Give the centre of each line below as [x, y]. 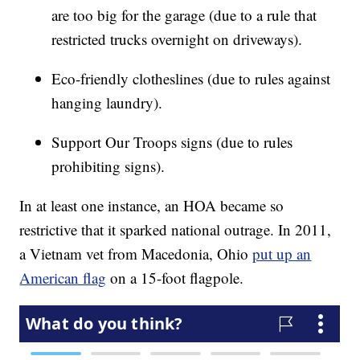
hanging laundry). [107, 103]
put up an [282, 254]
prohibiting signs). [108, 166]
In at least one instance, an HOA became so [152, 206]
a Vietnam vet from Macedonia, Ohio [136, 254]
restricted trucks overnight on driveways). [177, 39]
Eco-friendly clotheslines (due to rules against [191, 79]
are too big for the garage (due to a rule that [184, 15]
